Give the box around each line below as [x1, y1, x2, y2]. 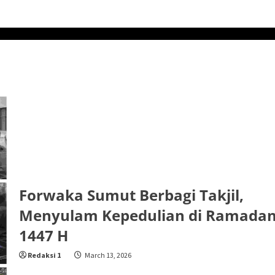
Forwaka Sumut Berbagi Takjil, [18, 185, 244, 206]
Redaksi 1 [27, 250, 61, 260]
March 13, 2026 [83, 250, 131, 260]
